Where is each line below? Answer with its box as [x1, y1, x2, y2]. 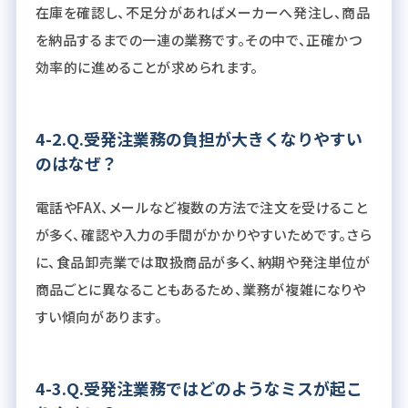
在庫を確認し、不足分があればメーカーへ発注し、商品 [35, 2, 371, 22]
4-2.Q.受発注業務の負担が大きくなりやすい [35, 126, 362, 150]
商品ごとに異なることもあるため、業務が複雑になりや [35, 279, 366, 299]
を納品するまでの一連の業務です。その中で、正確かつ [35, 29, 362, 49]
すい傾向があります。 [35, 306, 163, 326]
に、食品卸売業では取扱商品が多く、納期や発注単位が [35, 251, 371, 271]
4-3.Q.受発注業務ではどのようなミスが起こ [35, 375, 362, 400]
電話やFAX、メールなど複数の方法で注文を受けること [35, 197, 368, 217]
